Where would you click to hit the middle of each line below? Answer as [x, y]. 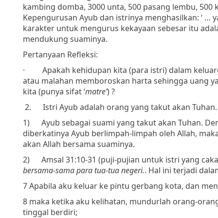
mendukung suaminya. [65, 39]
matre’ [96, 91]
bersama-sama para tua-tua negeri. [84, 170]
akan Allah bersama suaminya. [79, 144]
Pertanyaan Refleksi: [60, 54]
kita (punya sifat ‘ [54, 91]
